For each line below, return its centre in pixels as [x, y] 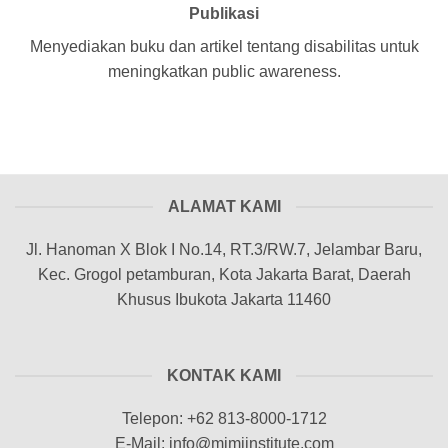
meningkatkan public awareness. [224, 72]
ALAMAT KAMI [224, 207]
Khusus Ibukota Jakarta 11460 [224, 300]
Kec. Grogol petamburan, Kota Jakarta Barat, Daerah [224, 275]
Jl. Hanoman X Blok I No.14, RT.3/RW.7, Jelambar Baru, [224, 250]
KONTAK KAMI [224, 375]
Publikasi [224, 14]
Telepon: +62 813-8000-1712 [224, 418]
